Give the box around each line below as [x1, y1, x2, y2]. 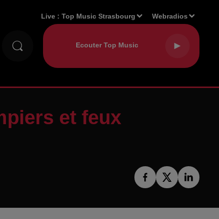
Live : [41, 12, 62, 20]
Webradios [152, 12, 188, 20]
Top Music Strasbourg [62, 12, 136, 20]
